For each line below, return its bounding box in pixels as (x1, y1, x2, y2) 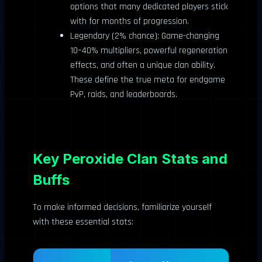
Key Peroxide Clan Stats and (33, 150, 227, 167)
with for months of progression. (70, 15, 189, 27)
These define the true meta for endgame (70, 73, 225, 86)
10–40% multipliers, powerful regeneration (70, 44, 227, 57)
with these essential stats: (33, 215, 133, 228)
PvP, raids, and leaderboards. (70, 88, 177, 101)
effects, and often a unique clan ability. (70, 58, 215, 71)
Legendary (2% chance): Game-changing (70, 29, 219, 42)
